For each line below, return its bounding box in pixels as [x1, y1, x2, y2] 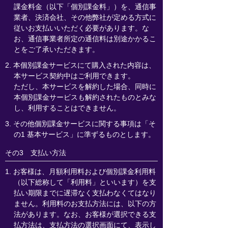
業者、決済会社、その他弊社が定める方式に [13, 13, 156, 21]
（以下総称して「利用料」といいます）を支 [13, 178, 156, 186]
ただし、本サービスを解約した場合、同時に [13, 82, 156, 91]
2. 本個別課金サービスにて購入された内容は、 [5, 61, 156, 69]
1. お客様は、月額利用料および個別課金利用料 [5, 167, 156, 176]
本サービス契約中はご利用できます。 [13, 72, 135, 80]
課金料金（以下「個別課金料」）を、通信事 [13, 3, 156, 11]
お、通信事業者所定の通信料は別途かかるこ [13, 35, 156, 43]
